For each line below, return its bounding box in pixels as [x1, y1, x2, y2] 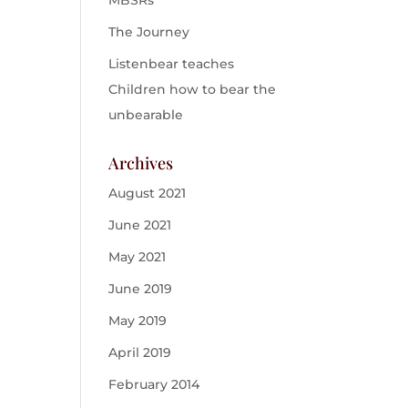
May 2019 [108, 312, 168, 329]
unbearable [108, 107, 184, 123]
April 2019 [108, 344, 172, 361]
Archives [108, 152, 174, 174]
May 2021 [108, 249, 167, 265]
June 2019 [108, 280, 173, 297]
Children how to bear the [108, 81, 277, 97]
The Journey [108, 24, 190, 40]
